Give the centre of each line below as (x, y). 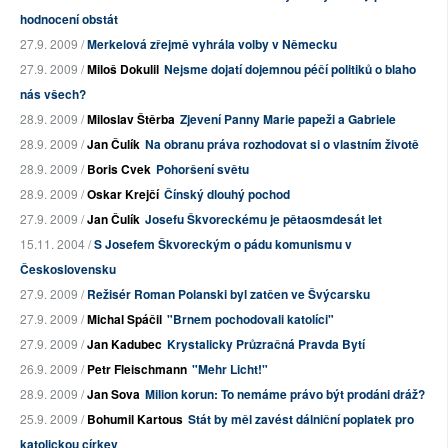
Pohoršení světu (202, 169)
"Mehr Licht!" (230, 369)
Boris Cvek (119, 169)
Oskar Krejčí (123, 194)
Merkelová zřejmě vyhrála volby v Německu (212, 44)
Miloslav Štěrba (131, 119)
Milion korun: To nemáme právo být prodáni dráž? (285, 394)
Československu (68, 269)
